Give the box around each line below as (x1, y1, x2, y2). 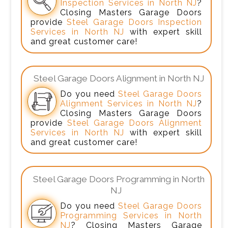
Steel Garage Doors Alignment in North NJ (34, 73, 205, 84)
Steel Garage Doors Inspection (67, 17, 203, 27)
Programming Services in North (60, 210, 203, 220)
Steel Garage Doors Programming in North (33, 174, 205, 184)
